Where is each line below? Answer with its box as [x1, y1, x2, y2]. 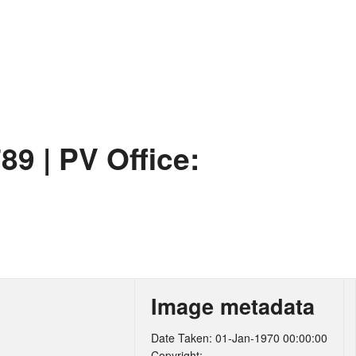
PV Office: [51, 137, 200, 179]
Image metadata [151, 291, 315, 321]
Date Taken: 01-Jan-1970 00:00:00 [151, 330, 327, 346]
